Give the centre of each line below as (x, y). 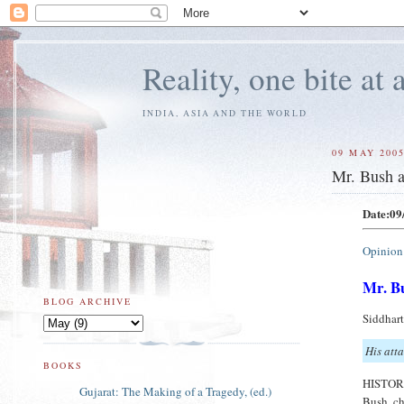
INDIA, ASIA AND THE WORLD (225, 113)
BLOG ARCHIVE (88, 301)
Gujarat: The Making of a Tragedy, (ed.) (175, 391)
